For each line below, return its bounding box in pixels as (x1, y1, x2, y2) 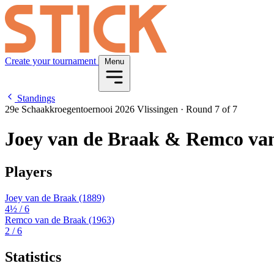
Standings (15, 93, 55, 103)
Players (5, 163, 52, 180)
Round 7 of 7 (183, 104, 237, 114)
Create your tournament (5, 56, 98, 66)
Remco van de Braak (5, 214, 89, 225)
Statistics (5, 248, 61, 265)
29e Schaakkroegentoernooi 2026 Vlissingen (5, 104, 180, 114)
